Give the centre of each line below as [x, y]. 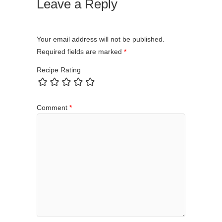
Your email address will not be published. [101, 39]
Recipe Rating [59, 70]
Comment [53, 108]
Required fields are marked [80, 51]
